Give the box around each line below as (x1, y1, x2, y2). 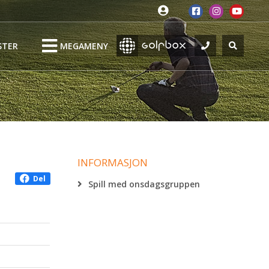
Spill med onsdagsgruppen (88, 178, 200, 190)
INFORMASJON (77, 156, 148, 169)
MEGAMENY (60, 40, 108, 52)
